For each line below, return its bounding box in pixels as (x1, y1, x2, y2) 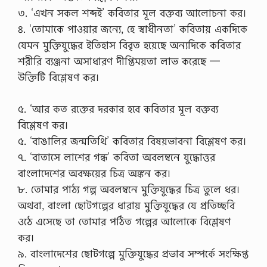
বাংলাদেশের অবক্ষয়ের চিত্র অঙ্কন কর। (18, 166, 170, 180)
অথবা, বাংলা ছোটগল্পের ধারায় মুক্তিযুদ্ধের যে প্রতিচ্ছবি (18, 198, 235, 212)
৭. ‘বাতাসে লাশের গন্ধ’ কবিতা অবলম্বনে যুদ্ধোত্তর (18, 150, 215, 164)
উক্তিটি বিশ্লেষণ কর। (18, 70, 99, 85)
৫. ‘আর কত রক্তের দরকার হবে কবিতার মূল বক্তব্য (18, 101, 218, 116)
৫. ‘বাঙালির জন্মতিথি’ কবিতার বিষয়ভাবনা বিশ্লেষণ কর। (18, 133, 246, 148)
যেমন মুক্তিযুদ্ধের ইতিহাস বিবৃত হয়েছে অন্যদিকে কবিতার (18, 38, 241, 52)
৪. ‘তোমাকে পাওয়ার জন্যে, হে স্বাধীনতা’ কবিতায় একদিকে (18, 22, 247, 36)
